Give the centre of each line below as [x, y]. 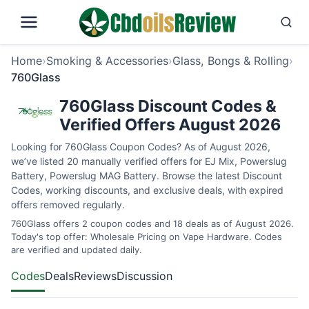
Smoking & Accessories [107, 61]
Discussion [144, 276]
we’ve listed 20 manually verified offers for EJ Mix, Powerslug [149, 161]
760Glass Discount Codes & [168, 106]
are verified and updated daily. [77, 250]
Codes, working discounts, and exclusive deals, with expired [147, 190]
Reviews [95, 276]
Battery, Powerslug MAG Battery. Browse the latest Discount [147, 176]
